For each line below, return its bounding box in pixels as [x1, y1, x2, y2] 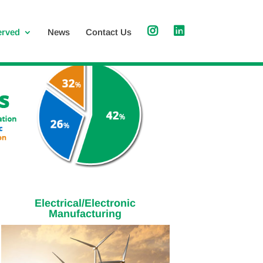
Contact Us [85, 27, 131, 37]
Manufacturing [49, 208, 122, 220]
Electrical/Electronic [35, 197, 136, 210]
